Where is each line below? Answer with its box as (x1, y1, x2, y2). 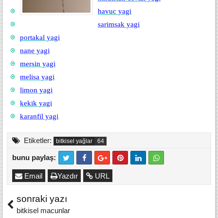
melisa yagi (20, 73, 54, 81)
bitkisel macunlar (17, 206, 70, 215)
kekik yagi (20, 99, 52, 107)
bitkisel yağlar (56, 138, 92, 145)
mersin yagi (20, 59, 55, 68)
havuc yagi (98, 7, 131, 15)
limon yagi (20, 86, 53, 94)
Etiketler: (24, 136, 52, 145)
